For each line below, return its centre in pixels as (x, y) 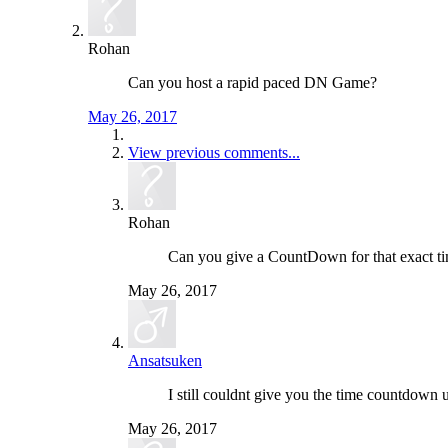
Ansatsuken (165, 360)
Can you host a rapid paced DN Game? (252, 82)
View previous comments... (214, 152)
